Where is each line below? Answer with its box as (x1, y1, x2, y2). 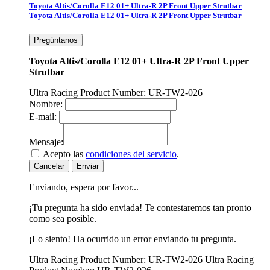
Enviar (77, 162, 99, 171)
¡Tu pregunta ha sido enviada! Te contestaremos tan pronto (29, 202, 251, 213)
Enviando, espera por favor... (29, 182, 139, 193)
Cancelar (34, 162, 64, 171)
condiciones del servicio (86, 149, 177, 160)
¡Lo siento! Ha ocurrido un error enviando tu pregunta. (29, 234, 236, 245)
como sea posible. (29, 213, 96, 224)
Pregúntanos (34, 36, 78, 45)
